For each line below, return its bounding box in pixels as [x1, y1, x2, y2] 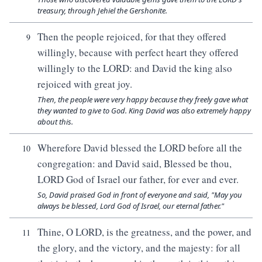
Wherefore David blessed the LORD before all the [37, 141, 242, 154]
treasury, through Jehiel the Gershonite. [37, 5, 167, 16]
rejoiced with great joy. [37, 77, 132, 91]
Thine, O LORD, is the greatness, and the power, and [37, 225, 251, 239]
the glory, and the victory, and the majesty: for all [37, 241, 240, 254]
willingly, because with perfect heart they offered [37, 46, 239, 59]
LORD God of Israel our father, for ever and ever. [37, 173, 239, 186]
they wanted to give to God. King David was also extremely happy [37, 105, 251, 116]
